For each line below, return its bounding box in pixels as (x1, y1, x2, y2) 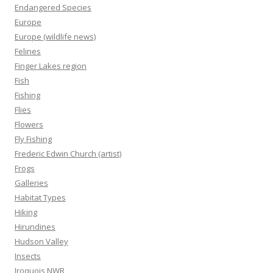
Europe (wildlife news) (15, 31, 96, 42)
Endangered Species (15, 2, 91, 13)
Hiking (15, 207, 37, 218)
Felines (15, 46, 41, 57)
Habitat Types (15, 192, 66, 203)
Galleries (15, 177, 48, 188)
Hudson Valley (15, 236, 68, 247)
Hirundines (15, 221, 55, 232)
